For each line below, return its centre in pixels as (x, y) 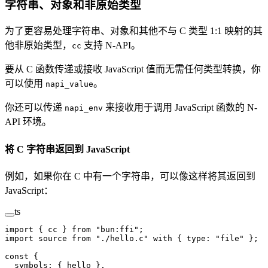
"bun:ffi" (115, 229)
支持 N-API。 (111, 45)
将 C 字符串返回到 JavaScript (68, 149)
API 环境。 (28, 122)
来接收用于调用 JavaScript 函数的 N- (180, 108)
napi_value (69, 84)
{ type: (194, 238)
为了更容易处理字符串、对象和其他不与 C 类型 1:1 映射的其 (134, 31)
